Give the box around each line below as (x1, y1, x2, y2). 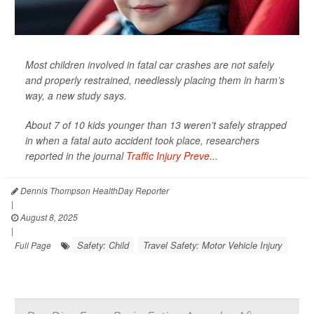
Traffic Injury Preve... (126, 149, 218, 163)
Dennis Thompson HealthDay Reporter (18, 184, 169, 197)
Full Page (15, 239, 51, 252)
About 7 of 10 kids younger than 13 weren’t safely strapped (25, 118, 287, 132)
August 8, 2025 (18, 211, 78, 224)
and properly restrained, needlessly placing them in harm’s (25, 73, 285, 88)
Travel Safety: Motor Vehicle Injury (143, 238, 282, 252)
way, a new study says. (25, 88, 127, 103)
